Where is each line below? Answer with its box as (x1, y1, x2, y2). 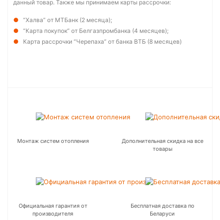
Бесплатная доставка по (130, 202, 194, 209)
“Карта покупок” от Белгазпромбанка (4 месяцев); (23, 27, 168, 34)
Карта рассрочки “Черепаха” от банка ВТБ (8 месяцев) (23, 38, 182, 45)
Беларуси (150, 210, 175, 217)
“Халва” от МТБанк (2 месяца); (23, 16, 112, 24)
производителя (32, 210, 73, 217)
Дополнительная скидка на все (121, 137, 203, 144)
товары (152, 145, 172, 152)
